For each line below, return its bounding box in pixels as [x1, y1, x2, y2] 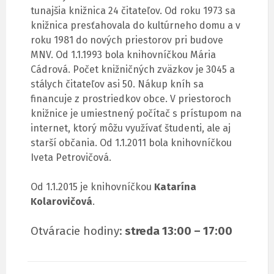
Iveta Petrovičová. [31, 152, 111, 164]
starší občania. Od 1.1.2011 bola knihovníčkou [31, 137, 232, 149]
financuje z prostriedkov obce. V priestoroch [31, 93, 231, 105]
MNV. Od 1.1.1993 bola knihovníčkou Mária [31, 49, 216, 61]
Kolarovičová [31, 196, 92, 208]
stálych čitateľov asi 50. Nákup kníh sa [31, 78, 204, 91]
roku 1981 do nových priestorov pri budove [31, 34, 223, 46]
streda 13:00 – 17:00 [122, 224, 232, 239]
